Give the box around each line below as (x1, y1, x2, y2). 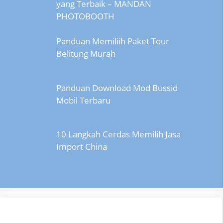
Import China (56, 141, 107, 153)
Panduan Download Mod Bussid (56, 82, 178, 94)
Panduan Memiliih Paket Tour (56, 35, 169, 47)
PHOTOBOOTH (56, 10, 114, 22)
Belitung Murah (56, 48, 115, 60)
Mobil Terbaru (56, 94, 111, 106)
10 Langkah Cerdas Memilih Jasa (56, 128, 181, 140)
